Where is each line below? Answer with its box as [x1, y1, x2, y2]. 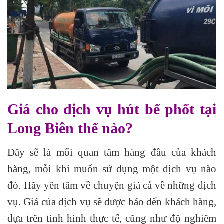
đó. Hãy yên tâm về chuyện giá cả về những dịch [7, 179, 216, 191]
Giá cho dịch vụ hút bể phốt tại [7, 101, 216, 118]
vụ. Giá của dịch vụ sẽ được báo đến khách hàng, [7, 195, 216, 207]
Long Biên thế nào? [7, 120, 133, 137]
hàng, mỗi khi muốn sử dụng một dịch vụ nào [7, 162, 216, 174]
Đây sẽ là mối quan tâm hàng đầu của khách [7, 146, 216, 158]
